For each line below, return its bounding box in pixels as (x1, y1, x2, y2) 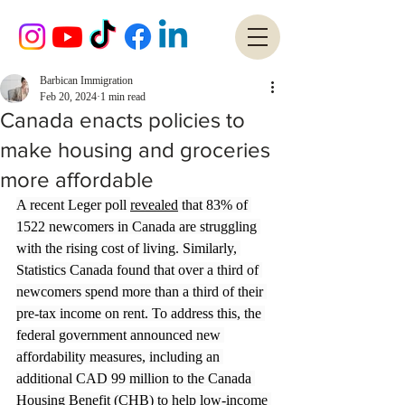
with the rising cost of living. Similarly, (16, 240, 240, 256)
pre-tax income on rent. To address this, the (16, 306, 265, 321)
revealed (130, 197, 178, 212)
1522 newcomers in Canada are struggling (16, 219, 260, 234)
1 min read (100, 90, 146, 103)
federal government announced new (16, 327, 224, 343)
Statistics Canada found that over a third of (16, 262, 262, 278)
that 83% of (178, 197, 251, 212)
